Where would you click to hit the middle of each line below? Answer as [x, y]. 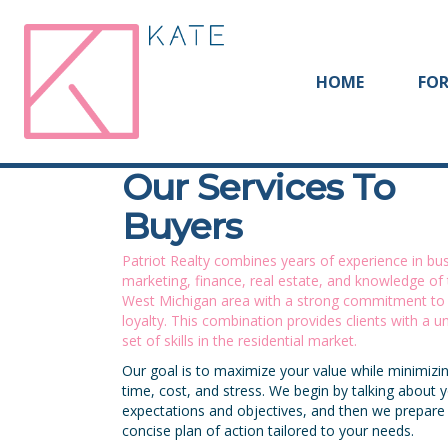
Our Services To [258, 187]
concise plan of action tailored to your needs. [268, 431]
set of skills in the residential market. [239, 341]
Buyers [182, 226]
